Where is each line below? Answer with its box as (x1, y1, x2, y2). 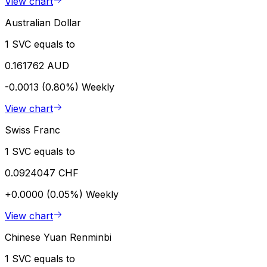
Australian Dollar (5, 16, 81, 29)
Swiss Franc (5, 123, 60, 136)
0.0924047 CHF (5, 166, 79, 179)
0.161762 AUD (5, 59, 69, 72)
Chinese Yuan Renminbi (5, 231, 111, 243)
